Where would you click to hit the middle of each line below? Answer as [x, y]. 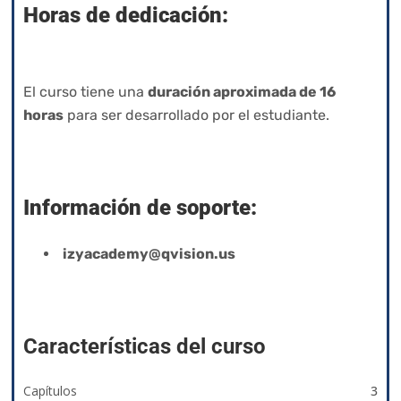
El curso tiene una [85, 91]
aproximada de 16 [273, 91]
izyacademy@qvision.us [149, 253]
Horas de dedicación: [126, 15]
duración [179, 91]
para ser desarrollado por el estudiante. [196, 115]
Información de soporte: [140, 207]
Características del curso [145, 346]
